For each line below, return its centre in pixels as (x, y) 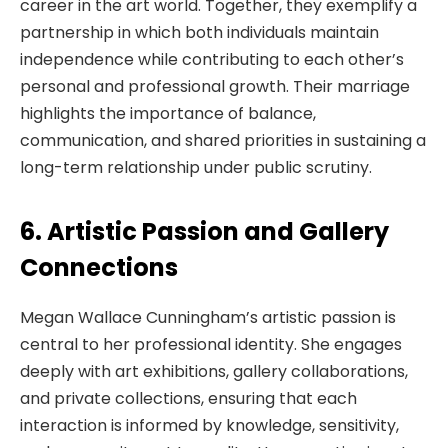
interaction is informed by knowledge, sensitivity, (209, 425)
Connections (99, 267)
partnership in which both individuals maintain (199, 33)
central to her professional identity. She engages (211, 344)
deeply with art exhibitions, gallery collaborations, (214, 371)
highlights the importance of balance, (168, 114)
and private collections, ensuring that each (188, 398)
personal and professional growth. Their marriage (215, 87)
